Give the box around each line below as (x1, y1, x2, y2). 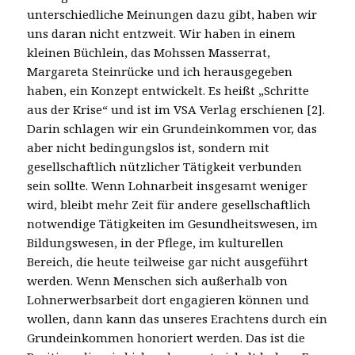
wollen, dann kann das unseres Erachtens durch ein (27, 310, 328, 326)
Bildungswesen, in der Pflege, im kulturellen (27, 234, 284, 250)
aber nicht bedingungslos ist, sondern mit (27, 139, 270, 155)
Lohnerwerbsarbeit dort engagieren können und (27, 291, 310, 307)
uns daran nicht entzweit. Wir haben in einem (27, 25, 296, 41)
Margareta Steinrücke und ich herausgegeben (27, 63, 293, 79)
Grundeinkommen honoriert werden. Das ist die (27, 329, 306, 345)
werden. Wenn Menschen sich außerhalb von (27, 272, 288, 288)
